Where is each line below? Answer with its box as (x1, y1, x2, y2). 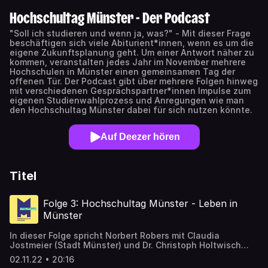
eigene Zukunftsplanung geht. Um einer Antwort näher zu (10, 47, 254, 57)
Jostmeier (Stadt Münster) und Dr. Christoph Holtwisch (10, 240, 241, 250)
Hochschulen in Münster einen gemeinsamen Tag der (10, 66, 235, 77)
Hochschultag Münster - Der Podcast (10, 10, 210, 26)
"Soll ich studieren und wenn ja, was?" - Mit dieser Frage (10, 28, 251, 38)
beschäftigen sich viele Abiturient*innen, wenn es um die (10, 38, 254, 48)
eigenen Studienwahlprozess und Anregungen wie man (10, 95, 244, 105)
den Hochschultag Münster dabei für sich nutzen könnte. (10, 105, 252, 115)
